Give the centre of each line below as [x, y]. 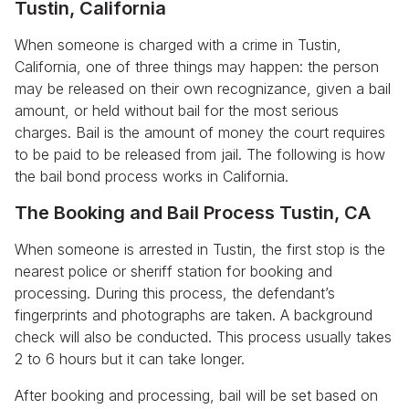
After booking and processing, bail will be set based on [196, 396]
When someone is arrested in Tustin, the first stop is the [200, 250]
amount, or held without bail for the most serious [177, 111]
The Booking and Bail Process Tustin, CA [193, 213]
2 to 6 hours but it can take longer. [130, 359]
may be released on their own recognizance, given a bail [203, 89]
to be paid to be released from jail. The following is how [200, 155]
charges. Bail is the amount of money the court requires [200, 133]
